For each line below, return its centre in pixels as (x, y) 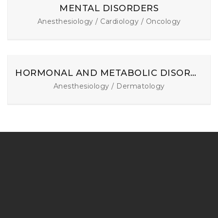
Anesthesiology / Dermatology (109, 86)
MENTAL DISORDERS (109, 9)
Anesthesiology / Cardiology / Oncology (109, 22)
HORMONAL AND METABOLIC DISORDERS (193, 73)
